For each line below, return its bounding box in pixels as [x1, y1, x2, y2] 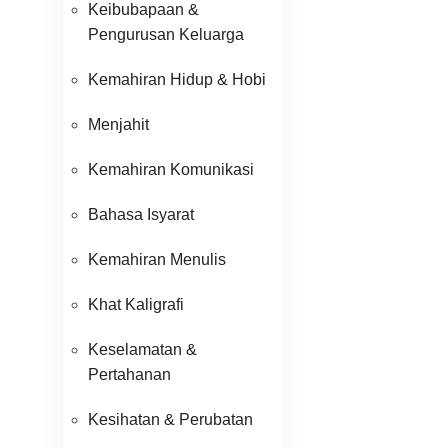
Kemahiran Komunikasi [88, 161, 254, 178]
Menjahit [88, 116, 149, 133]
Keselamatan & [88, 341, 197, 358]
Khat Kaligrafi [88, 296, 184, 313]
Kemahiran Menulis [88, 251, 226, 268]
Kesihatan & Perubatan [88, 411, 253, 428]
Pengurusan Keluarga [88, 26, 244, 43]
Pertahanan [88, 366, 171, 383]
